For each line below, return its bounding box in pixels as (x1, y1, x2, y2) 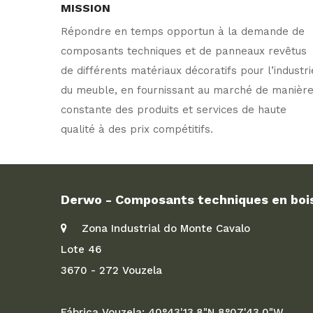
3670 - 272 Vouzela (61, 264, 162, 277)
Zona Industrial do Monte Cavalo (82, 222, 250, 235)
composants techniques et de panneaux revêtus (61, 45, 307, 57)
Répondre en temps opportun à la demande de (61, 25, 305, 38)
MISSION (61, 1, 110, 15)
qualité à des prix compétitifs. (61, 123, 213, 136)
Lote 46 (61, 243, 101, 256)
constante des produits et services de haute (61, 103, 286, 116)
